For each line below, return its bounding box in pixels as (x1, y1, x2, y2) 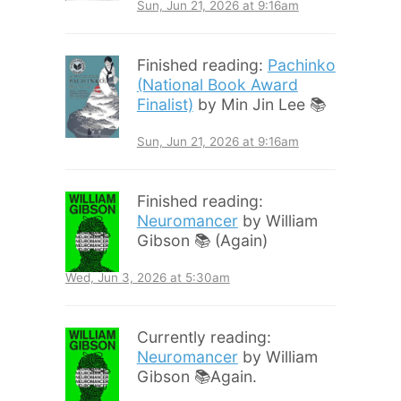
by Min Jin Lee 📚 (192, 95, 326, 115)
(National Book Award (136, 75, 298, 95)
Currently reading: (136, 328, 271, 347)
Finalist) (136, 95, 193, 115)
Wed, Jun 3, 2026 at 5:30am (64, 270, 230, 286)
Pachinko (267, 55, 336, 75)
